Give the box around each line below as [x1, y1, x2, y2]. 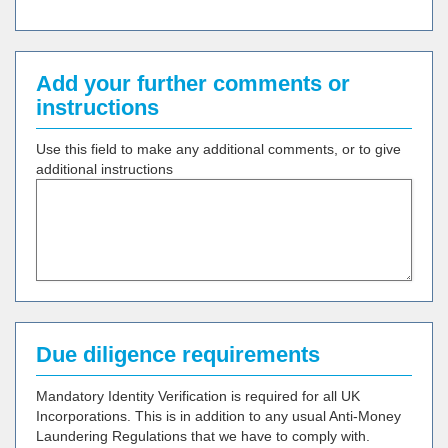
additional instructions [36, 161, 173, 177]
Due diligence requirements [36, 342, 320, 367]
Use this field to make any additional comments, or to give [36, 141, 401, 157]
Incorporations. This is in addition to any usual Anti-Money [36, 408, 401, 424]
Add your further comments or [36, 71, 350, 96]
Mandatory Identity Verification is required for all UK [36, 388, 360, 404]
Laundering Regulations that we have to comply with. [36, 428, 370, 444]
